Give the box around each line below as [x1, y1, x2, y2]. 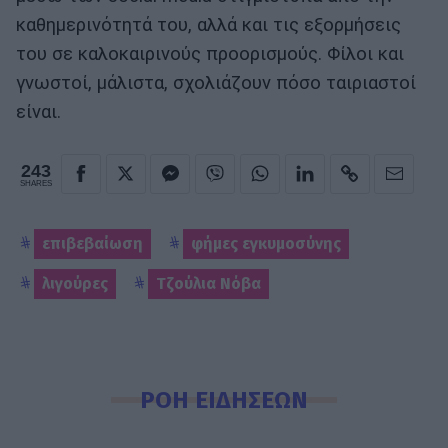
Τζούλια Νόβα [156, 273, 261, 293]
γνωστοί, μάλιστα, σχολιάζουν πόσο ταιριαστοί [16, 72, 416, 95]
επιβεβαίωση [42, 233, 143, 253]
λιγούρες [42, 273, 108, 293]
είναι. [16, 101, 61, 124]
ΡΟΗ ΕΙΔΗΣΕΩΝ [140, 385, 308, 415]
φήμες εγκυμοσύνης [191, 233, 341, 253]
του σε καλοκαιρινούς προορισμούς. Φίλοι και [16, 43, 404, 66]
